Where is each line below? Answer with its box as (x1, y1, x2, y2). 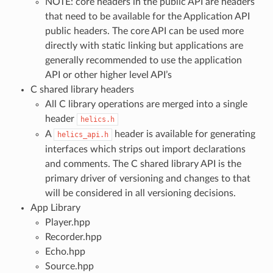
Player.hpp (44, 217, 90, 227)
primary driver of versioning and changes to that (44, 173, 250, 183)
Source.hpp (44, 261, 94, 271)
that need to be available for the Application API (44, 11, 250, 21)
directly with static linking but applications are (44, 40, 243, 51)
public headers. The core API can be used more (44, 26, 244, 36)
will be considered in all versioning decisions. (44, 188, 236, 198)
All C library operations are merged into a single (44, 99, 247, 109)
